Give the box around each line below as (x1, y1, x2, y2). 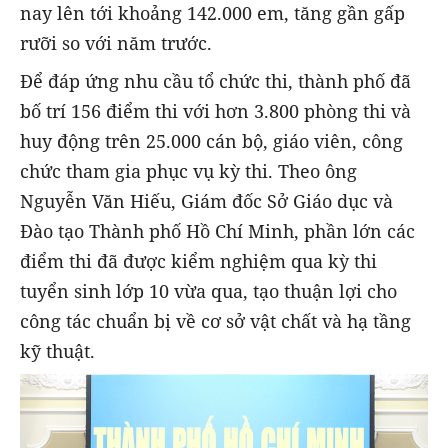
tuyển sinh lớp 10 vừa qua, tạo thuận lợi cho (20, 279, 397, 304)
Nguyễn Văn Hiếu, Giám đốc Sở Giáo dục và (20, 189, 393, 214)
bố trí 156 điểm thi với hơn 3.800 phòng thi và (20, 99, 411, 124)
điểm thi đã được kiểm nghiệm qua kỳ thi (20, 249, 377, 274)
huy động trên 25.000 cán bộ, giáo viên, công (20, 129, 403, 154)
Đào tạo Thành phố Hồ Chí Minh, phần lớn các (20, 219, 415, 244)
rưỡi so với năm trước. (20, 30, 212, 55)
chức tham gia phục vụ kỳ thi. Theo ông (20, 159, 357, 184)
